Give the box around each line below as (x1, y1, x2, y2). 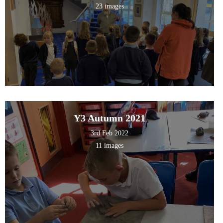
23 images (95, 2, 124, 10)
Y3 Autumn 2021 (74, 112, 146, 124)
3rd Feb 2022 (91, 129, 129, 137)
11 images (96, 142, 124, 150)
